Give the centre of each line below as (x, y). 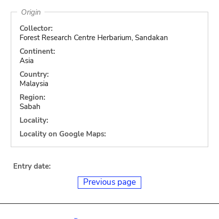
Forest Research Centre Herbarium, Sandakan (94, 37)
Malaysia (34, 83)
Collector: (36, 28)
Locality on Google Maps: (63, 134)
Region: (32, 97)
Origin (31, 12)
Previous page (109, 182)
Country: (34, 74)
